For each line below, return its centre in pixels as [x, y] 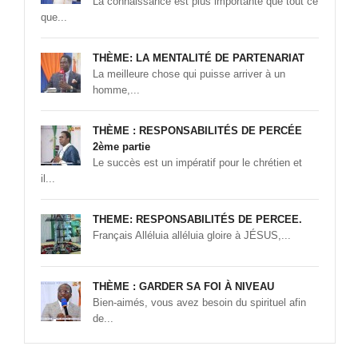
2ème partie [121, 147]
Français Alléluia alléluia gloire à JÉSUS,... [192, 236]
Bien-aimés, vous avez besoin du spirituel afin [199, 303]
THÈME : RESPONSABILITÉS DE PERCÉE [197, 131]
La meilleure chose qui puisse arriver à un [189, 74]
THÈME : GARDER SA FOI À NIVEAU [183, 287]
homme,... [116, 90]
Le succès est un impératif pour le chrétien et [197, 163]
